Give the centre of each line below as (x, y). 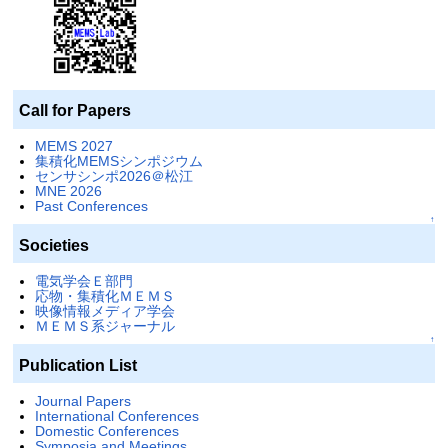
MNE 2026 (68, 191)
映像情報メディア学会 (104, 311)
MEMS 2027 (73, 146)
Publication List (78, 365)
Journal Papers (82, 400)
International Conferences (116, 415)
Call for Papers (75, 111)
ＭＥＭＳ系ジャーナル (104, 326)
